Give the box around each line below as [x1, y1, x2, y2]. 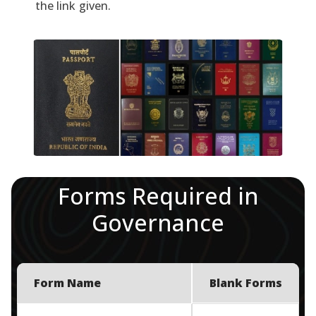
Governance [92, 207, 224, 238]
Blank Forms [209, 274, 282, 291]
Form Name [34, 274, 101, 291]
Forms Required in [57, 180, 259, 211]
